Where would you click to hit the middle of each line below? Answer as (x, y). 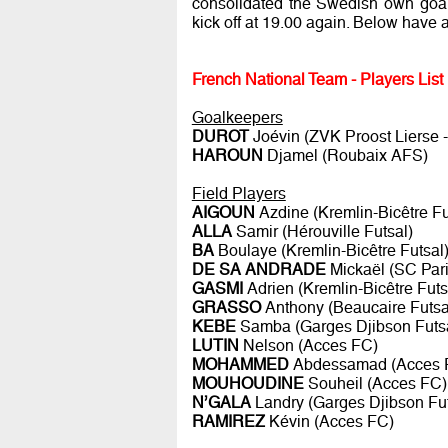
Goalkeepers (237, 118)
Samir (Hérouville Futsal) (322, 232)
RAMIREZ (228, 422)
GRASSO (226, 308)
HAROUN (227, 156)
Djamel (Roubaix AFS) (345, 156)
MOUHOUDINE (247, 384)
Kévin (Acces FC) (329, 422)
